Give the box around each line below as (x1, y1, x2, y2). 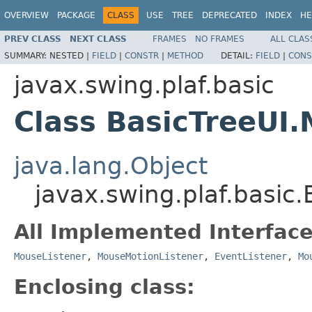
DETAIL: (221, 50, 256, 61)
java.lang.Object (14, 151, 208, 180)
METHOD (167, 50, 203, 61)
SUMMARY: (4, 50, 49, 61)
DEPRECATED (202, 10, 257, 20)
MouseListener (14, 250, 86, 262)
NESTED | (49, 50, 92, 61)
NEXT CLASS (70, 33, 127, 44)
